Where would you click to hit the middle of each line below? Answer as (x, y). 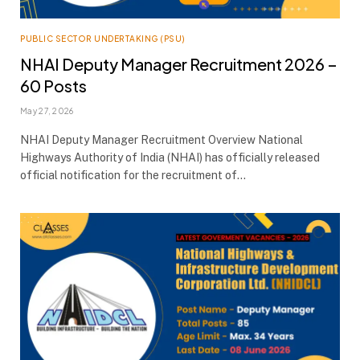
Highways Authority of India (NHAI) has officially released (170, 158)
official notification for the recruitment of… (133, 176)
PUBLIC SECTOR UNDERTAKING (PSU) (103, 39)
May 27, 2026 (47, 111)
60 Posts (53, 86)
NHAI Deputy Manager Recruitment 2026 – (179, 64)
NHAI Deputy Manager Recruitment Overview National (162, 140)
